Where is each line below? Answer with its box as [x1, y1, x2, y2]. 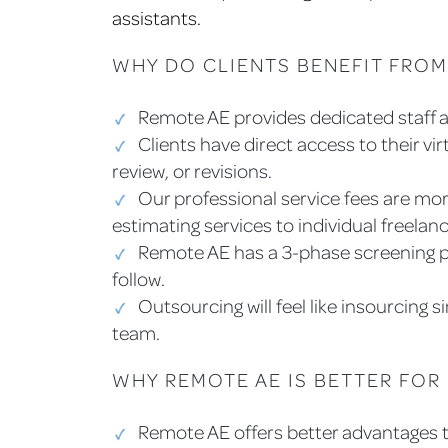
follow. [112, 266, 165, 291]
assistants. [112, 5, 201, 30]
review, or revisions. [112, 158, 272, 183]
